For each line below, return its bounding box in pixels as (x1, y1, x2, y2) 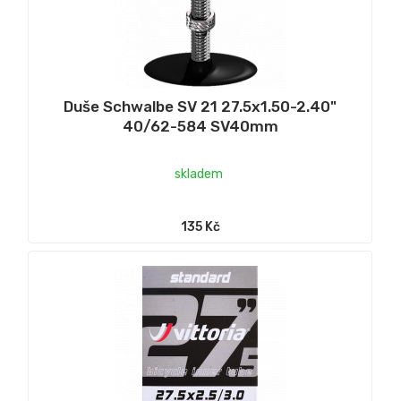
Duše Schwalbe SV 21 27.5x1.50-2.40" (64, 97, 337, 115)
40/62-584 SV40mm (122, 116, 278, 135)
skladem (174, 166, 223, 182)
